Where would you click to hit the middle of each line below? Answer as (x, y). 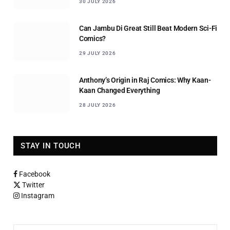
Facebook (35, 174)
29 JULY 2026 (98, 53)
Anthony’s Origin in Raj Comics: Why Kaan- (145, 80)
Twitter (33, 185)
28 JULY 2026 (98, 105)
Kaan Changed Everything (120, 90)
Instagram (38, 195)
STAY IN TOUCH (51, 146)
